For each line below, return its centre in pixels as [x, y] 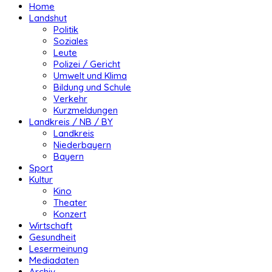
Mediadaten [54, 260]
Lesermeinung [59, 249]
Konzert [70, 214]
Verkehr [70, 99]
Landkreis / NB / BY [71, 122]
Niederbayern [82, 145]
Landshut [48, 18]
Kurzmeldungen [86, 110]
